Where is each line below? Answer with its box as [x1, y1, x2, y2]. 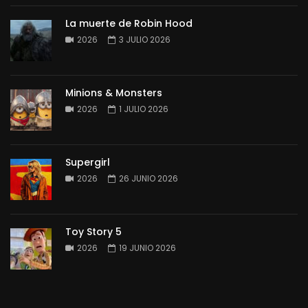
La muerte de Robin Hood [65, 16, 192, 30]
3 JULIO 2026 [119, 33, 170, 45]
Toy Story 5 [65, 224, 122, 239]
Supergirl [65, 155, 110, 169]
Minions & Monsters [65, 85, 162, 100]
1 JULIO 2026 [119, 102, 168, 115]
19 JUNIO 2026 [119, 241, 176, 254]
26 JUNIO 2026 [119, 172, 178, 184]
